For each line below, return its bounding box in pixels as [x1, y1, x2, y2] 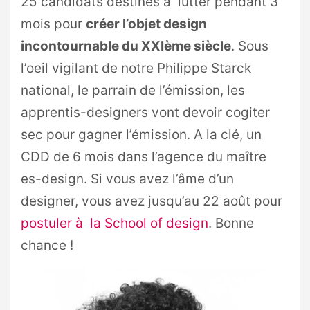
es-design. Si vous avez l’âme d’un [21, 171, 234, 187]
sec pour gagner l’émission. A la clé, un [21, 127, 262, 143]
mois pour [21, 16, 86, 32]
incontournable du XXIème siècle [21, 38, 231, 54]
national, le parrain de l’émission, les [21, 82, 245, 98]
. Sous [231, 38, 268, 54]
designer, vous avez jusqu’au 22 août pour [21, 193, 282, 209]
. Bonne [208, 215, 254, 231]
